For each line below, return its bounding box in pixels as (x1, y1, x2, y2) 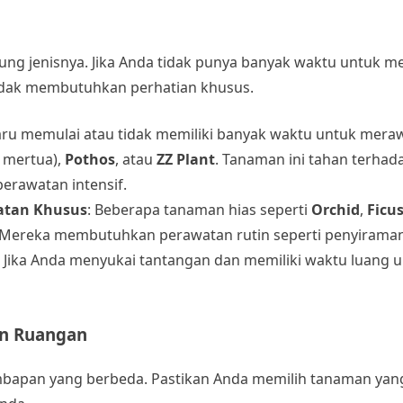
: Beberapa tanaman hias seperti (87, 200, 311, 220)
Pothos (65, 149, 115, 170)
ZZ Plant (157, 149, 215, 170)
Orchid (311, 200, 360, 220)
